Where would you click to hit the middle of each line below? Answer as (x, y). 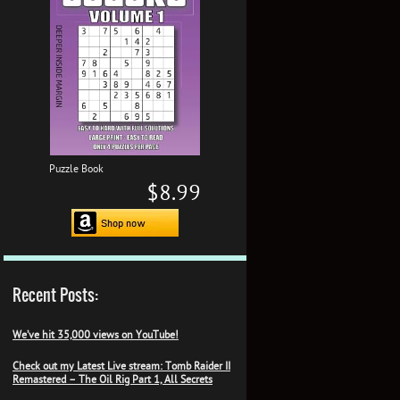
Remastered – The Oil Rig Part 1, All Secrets (112, 379)
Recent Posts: (55, 295)
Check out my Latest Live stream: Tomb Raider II (121, 365)
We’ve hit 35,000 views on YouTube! (96, 334)
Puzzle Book (76, 168)
